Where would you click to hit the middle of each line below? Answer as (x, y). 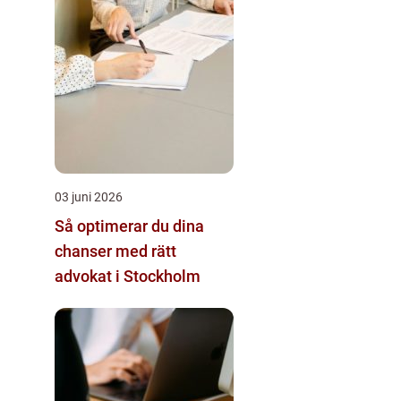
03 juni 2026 (89, 196)
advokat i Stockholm (128, 276)
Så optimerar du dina (129, 226)
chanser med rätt (115, 251)
